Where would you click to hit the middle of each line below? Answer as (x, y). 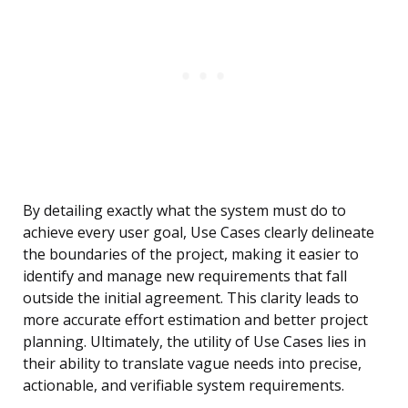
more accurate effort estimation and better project (195, 320)
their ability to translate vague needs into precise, (192, 364)
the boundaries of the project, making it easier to (191, 255)
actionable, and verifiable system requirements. (184, 386)
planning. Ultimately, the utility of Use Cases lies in (194, 342)
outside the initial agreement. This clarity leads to (191, 298)
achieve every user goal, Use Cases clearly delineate (199, 233)
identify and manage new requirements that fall (185, 276)
